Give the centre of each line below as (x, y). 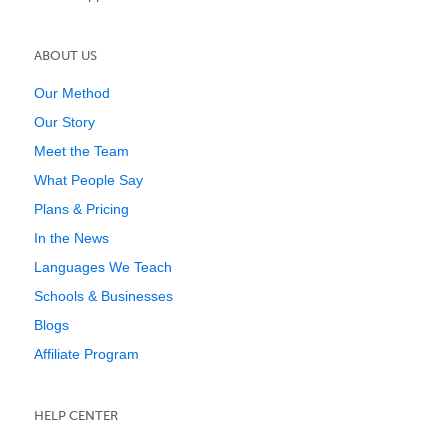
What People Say (88, 180)
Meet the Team (81, 151)
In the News (71, 238)
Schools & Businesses (103, 296)
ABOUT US (65, 55)
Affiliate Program (86, 354)
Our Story (64, 122)
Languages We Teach (103, 267)
